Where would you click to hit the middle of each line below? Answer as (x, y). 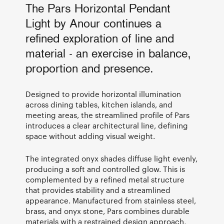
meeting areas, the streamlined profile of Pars (107, 115)
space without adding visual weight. (90, 136)
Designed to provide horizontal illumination (103, 94)
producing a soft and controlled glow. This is (105, 169)
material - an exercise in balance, (108, 55)
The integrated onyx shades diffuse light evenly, (111, 159)
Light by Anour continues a (93, 25)
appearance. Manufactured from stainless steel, (111, 201)
